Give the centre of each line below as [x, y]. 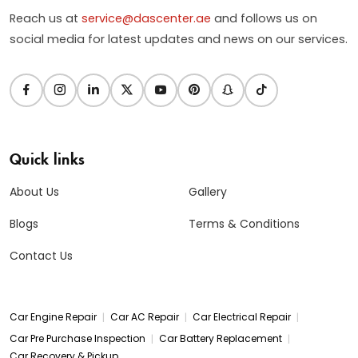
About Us [34, 191]
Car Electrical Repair [242, 317]
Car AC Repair [145, 317]
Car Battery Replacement [221, 338]
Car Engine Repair [53, 317]
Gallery [208, 191]
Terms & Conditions [244, 223]
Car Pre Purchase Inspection [78, 338]
